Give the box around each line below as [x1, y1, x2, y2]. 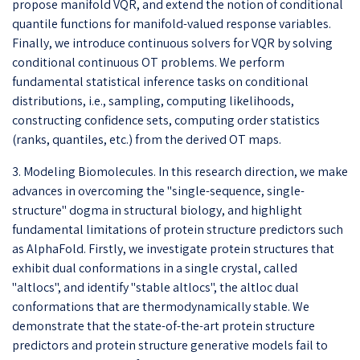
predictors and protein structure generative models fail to [12, 336, 328, 354]
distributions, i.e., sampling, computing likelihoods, [12, 92, 294, 109]
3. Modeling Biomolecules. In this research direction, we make [12, 162, 348, 180]
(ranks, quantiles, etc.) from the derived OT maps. [12, 130, 281, 148]
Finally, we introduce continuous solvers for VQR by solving [12, 34, 333, 51]
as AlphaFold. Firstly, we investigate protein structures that [12, 239, 334, 257]
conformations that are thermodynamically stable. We [12, 297, 309, 315]
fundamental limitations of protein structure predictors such [12, 220, 343, 238]
